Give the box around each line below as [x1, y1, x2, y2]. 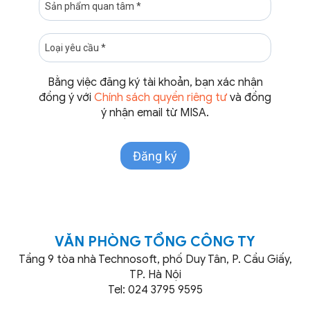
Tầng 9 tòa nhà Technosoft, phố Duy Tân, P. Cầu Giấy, [18, 253, 292, 266]
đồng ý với [39, 91, 94, 104]
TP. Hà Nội [129, 268, 181, 282]
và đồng [227, 91, 271, 104]
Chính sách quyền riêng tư [94, 91, 227, 104]
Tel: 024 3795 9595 [107, 283, 203, 297]
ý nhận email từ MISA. [101, 106, 209, 120]
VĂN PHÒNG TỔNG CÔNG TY [55, 233, 255, 250]
